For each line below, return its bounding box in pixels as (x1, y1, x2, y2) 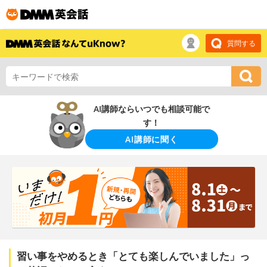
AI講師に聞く (125, 133, 178, 145)
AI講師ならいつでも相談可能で (93, 103, 210, 114)
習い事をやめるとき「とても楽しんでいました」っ (17, 249, 250, 263)
